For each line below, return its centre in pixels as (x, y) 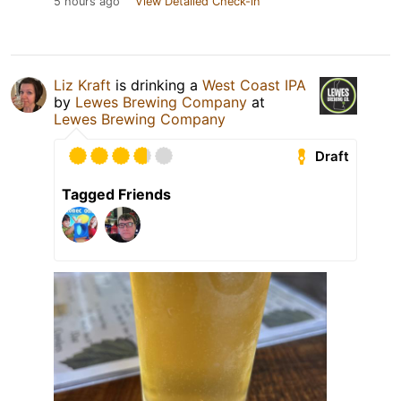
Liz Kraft (82, 85)
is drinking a (157, 85)
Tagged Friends (116, 195)
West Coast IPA (254, 85)
